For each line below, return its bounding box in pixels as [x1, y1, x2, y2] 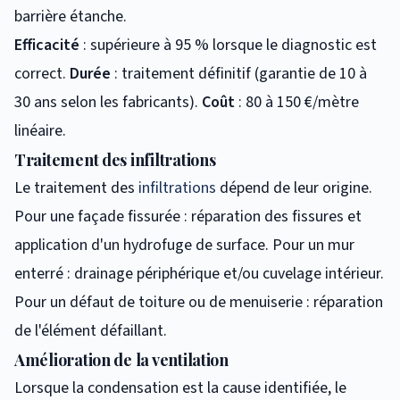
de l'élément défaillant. [14, 319, 167, 342]
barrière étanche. [14, 4, 127, 28]
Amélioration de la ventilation [14, 348, 229, 371]
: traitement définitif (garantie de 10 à [111, 62, 367, 85]
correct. [14, 62, 70, 85]
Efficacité [14, 33, 79, 56]
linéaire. [14, 119, 66, 142]
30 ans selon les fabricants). [14, 90, 202, 113]
